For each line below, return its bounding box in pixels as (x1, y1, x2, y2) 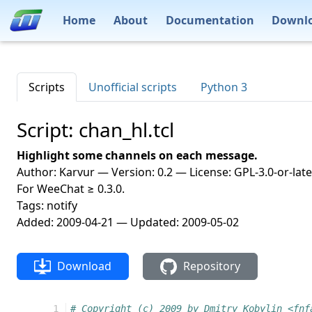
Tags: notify (17, 198, 77, 213)
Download (54, 258, 111, 274)
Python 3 (201, 79, 247, 95)
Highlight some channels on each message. (17, 148, 258, 163)
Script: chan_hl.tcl (17, 116, 174, 143)
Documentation (165, 12, 254, 28)
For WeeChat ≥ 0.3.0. (17, 181, 125, 196)
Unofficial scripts (88, 79, 177, 95)
